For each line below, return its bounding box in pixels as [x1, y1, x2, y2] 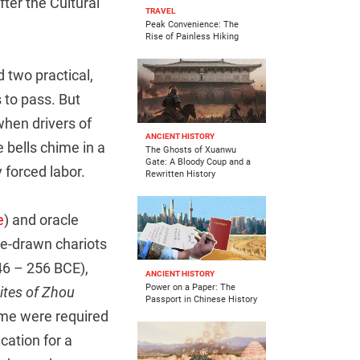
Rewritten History [145, 169, 215, 180]
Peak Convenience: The [145, 19, 239, 31]
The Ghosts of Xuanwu [145, 145, 236, 156]
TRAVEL [145, 6, 175, 16]
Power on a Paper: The [145, 282, 235, 293]
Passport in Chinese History [145, 294, 257, 305]
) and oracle [4, 211, 79, 229]
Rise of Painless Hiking [145, 31, 239, 43]
